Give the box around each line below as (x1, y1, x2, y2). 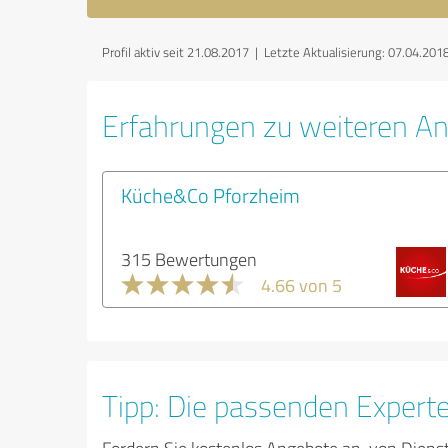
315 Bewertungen (121, 247, 257, 271)
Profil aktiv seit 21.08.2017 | (102, 43, 264, 61)
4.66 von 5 (261, 273, 342, 297)
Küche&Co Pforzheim (121, 181, 300, 209)
